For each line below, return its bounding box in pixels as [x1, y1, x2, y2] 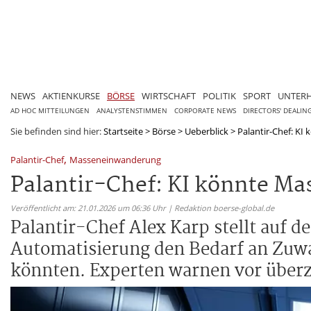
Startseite [103, 124, 143, 137]
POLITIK [203, 89, 236, 102]
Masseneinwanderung [69, 153, 161, 166]
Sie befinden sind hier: [10, 124, 103, 137]
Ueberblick [185, 124, 228, 137]
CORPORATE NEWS [174, 106, 236, 115]
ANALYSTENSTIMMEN [96, 106, 167, 115]
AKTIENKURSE [42, 89, 100, 102]
